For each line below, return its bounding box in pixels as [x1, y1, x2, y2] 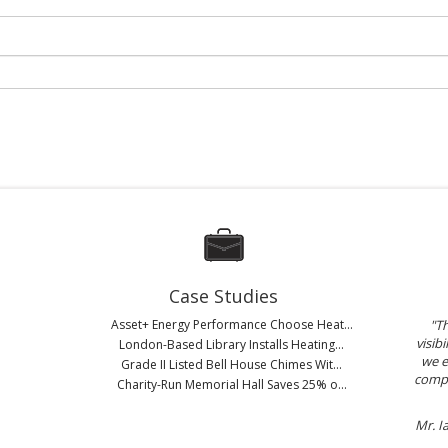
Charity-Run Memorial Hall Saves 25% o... [116, 376, 347, 393]
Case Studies [169, 284, 279, 308]
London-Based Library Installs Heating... [119, 336, 345, 353]
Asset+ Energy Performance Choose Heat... [110, 316, 353, 333]
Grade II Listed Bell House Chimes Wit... [121, 356, 343, 373]
